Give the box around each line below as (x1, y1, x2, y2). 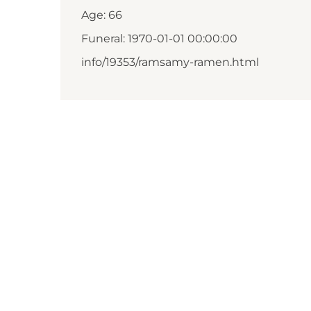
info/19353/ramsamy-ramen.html (81, 56, 259, 69)
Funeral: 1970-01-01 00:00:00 (81, 32, 237, 45)
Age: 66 (81, 8, 122, 22)
